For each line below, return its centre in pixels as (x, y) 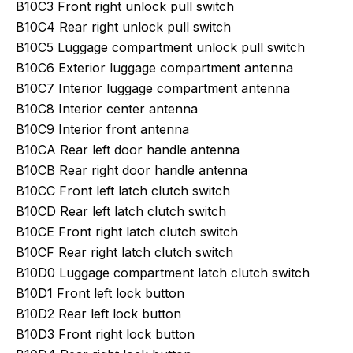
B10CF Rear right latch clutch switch (124, 252)
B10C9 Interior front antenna (102, 129)
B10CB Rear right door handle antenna (132, 170)
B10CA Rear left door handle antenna (128, 150)
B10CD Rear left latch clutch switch (121, 211)
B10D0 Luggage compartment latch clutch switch (163, 273)
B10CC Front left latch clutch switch (123, 191)
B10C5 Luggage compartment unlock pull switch (160, 47)
